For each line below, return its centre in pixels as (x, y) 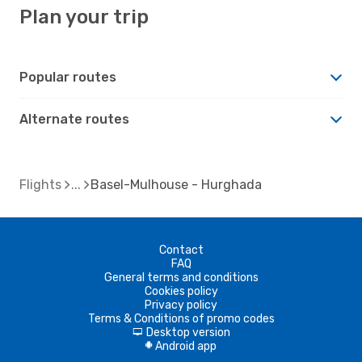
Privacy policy (181, 305)
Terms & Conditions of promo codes (181, 318)
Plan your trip (84, 17)
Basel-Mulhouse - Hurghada (176, 184)
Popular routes (68, 77)
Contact (181, 250)
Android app (186, 346)
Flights (40, 184)
